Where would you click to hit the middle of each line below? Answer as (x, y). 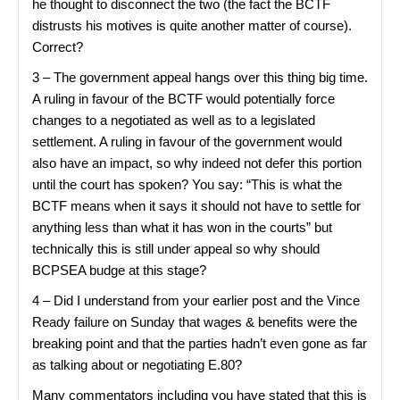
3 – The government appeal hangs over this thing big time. (200, 77)
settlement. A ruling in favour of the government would (187, 142)
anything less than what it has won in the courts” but (182, 227)
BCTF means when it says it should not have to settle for (196, 206)
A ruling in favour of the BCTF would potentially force (183, 99)
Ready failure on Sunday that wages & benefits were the (195, 322)
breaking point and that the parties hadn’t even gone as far (200, 343)
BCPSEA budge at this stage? (119, 270)
